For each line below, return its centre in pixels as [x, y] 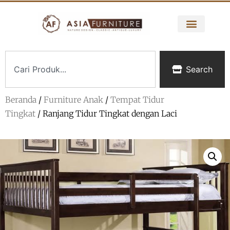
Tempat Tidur [137, 100]
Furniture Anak [73, 100]
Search [199, 70]
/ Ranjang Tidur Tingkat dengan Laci [106, 114]
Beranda [21, 100]
